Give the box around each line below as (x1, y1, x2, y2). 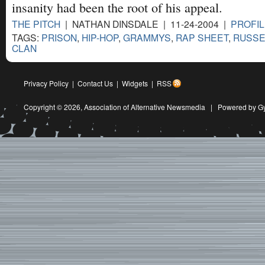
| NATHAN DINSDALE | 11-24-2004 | (60, 17, 231, 30)
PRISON (41, 31, 77, 44)
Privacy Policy (24, 78, 69, 89)
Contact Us (77, 78, 113, 89)
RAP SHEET (176, 31, 228, 44)
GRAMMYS (123, 31, 171, 44)
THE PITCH (12, 17, 60, 30)
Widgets (122, 78, 148, 89)
